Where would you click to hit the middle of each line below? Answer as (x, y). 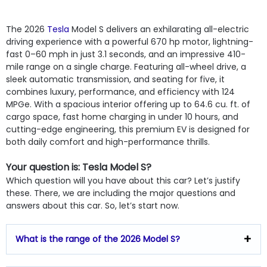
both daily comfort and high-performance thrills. (108, 142)
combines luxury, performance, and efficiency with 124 (120, 91)
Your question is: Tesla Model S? (79, 167)
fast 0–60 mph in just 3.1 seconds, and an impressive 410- (126, 54)
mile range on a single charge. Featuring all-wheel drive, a (126, 66)
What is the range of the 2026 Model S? (98, 239)
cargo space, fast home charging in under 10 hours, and (122, 117)
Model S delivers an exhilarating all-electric (159, 29)
